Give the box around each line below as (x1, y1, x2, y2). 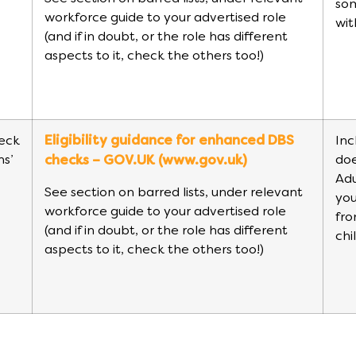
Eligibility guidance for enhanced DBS (44, 135, 294, 149)
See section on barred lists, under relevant (44, 186, 303, 199)
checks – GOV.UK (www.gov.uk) (44, 155, 247, 168)
